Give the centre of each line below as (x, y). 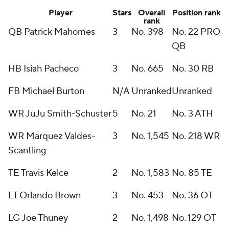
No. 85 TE (192, 173)
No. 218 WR (196, 136)
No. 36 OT (192, 196)
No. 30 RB (193, 69)
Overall (152, 13)
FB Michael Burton (46, 91)
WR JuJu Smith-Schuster (60, 114)
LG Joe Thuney (38, 218)
